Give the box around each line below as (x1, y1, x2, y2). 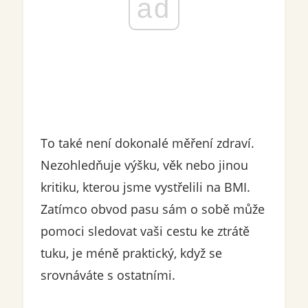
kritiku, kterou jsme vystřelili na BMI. (40, 179, 250, 196)
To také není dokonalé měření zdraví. (40, 135, 254, 152)
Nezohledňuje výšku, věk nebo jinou (40, 157, 248, 174)
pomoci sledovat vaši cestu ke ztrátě (40, 223, 250, 240)
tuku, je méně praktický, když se (40, 245, 222, 262)
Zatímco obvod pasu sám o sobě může (40, 201, 265, 218)
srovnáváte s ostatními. (40, 267, 175, 284)
